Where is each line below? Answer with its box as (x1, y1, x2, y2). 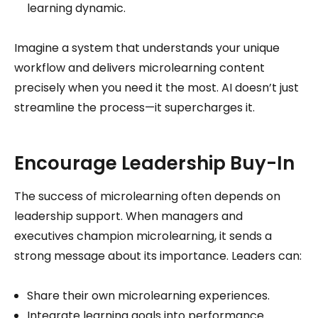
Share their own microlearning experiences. (27, 287, 270, 304)
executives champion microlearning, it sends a (14, 227, 272, 244)
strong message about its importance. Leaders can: (14, 247, 302, 264)
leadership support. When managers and (14, 207, 243, 224)
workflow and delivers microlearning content (14, 59, 265, 76)
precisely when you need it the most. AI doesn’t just (14, 79, 299, 96)
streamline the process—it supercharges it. (14, 99, 255, 116)
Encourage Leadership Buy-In (14, 150, 295, 176)
